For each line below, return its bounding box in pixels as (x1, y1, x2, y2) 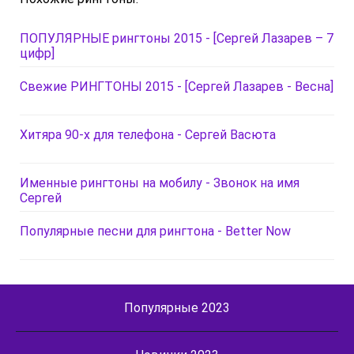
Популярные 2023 (124, 299, 230, 315)
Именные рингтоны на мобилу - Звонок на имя (20, 175, 299, 190)
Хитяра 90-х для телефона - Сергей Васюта (20, 126, 276, 142)
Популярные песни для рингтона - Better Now (20, 223, 291, 239)
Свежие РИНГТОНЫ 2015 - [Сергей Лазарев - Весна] (20, 78, 333, 94)
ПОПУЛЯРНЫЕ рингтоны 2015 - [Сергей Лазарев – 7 (20, 30, 333, 46)
